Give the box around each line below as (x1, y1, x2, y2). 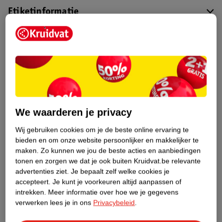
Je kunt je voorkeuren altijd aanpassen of (53, 177, 182, 186)
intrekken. (15, 188, 47, 196)
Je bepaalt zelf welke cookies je (71, 167, 170, 175)
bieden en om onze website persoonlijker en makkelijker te (15, 136, 199, 144)
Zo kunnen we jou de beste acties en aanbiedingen (41, 146, 201, 155)
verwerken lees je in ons (15, 198, 94, 207)
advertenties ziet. (15, 167, 69, 175)
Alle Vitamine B (88, 173, 141, 181)
